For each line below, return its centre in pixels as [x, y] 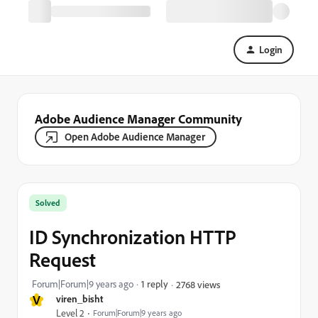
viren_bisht [79, 298]
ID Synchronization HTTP [133, 237]
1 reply [155, 284]
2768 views [198, 284]
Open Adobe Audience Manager [135, 137]
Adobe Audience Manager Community [138, 119]
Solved [48, 203]
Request [62, 259]
